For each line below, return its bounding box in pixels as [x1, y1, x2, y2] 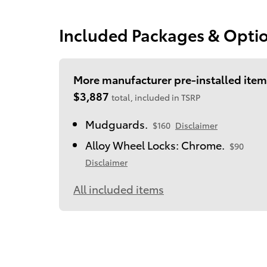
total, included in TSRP [111, 91, 200, 104]
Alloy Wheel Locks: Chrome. [85, 137, 225, 153]
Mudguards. [85, 116, 148, 132]
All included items [73, 181, 164, 197]
